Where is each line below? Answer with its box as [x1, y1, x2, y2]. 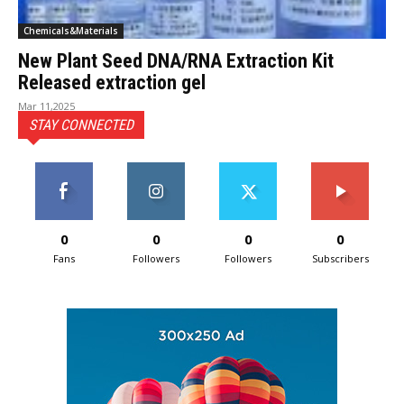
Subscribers [311, 252, 369, 266]
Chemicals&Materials [23, 24, 118, 38]
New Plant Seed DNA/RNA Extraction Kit [18, 50, 334, 73]
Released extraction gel [18, 71, 206, 95]
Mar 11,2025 [18, 99, 75, 114]
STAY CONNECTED [29, 116, 133, 134]
